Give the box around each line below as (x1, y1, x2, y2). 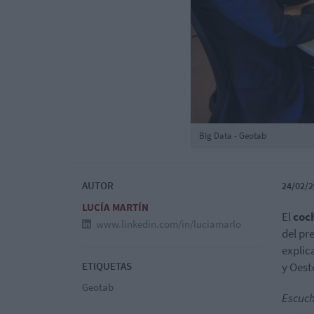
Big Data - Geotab (199, 129, 266, 142)
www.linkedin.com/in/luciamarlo (94, 217, 241, 231)
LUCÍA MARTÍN (82, 200, 149, 214)
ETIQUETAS (82, 259, 132, 273)
